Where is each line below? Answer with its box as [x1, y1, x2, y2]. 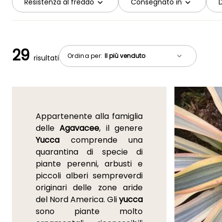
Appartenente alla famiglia [36, 111, 143, 122]
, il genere [99, 122, 143, 134]
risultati [34, 53, 59, 63]
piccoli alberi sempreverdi [36, 170, 143, 182]
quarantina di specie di [36, 146, 143, 158]
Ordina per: [67, 51, 104, 60]
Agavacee [59, 122, 100, 134]
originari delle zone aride [36, 182, 143, 194]
